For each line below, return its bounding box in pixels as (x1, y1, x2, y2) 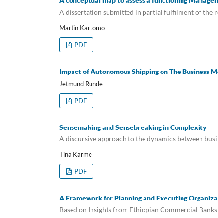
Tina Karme (59, 150, 92, 159)
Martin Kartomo (59, 23, 105, 32)
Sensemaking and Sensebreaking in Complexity (59, 123, 207, 131)
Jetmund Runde (59, 79, 103, 88)
